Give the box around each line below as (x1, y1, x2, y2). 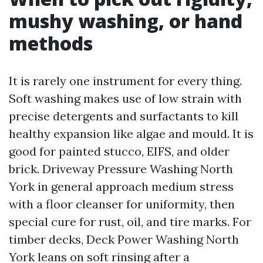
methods (9, 31, 93, 56)
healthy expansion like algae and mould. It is (9, 126, 254, 141)
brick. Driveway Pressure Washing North (9, 161, 233, 176)
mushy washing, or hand (9, 8, 242, 33)
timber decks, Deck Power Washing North (9, 232, 239, 247)
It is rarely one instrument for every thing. (9, 73, 242, 88)
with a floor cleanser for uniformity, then (9, 197, 235, 211)
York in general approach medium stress (9, 179, 234, 194)
